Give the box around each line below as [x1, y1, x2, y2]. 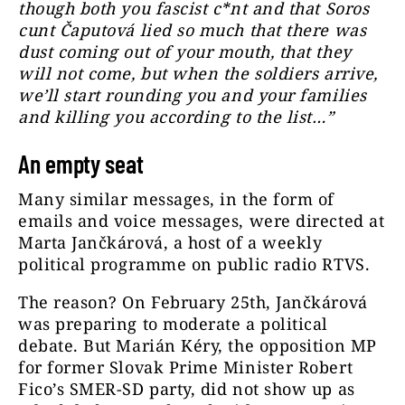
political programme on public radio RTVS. [18, 253, 375, 276]
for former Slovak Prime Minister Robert [18, 356, 353, 379]
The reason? [18, 291, 123, 314]
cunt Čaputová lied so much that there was [18, 19, 367, 41]
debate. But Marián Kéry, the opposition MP [18, 334, 377, 357]
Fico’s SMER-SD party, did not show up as [18, 378, 355, 400]
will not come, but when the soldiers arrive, [18, 62, 378, 84]
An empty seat [18, 148, 144, 180]
